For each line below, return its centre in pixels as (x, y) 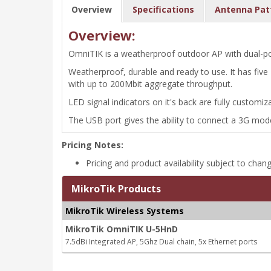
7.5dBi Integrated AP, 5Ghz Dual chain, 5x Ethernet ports (162, 241)
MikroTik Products (116, 189)
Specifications (163, 9)
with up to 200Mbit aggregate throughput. (150, 84)
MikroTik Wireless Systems (125, 211)
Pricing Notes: (93, 145)
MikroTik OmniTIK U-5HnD (122, 229)
